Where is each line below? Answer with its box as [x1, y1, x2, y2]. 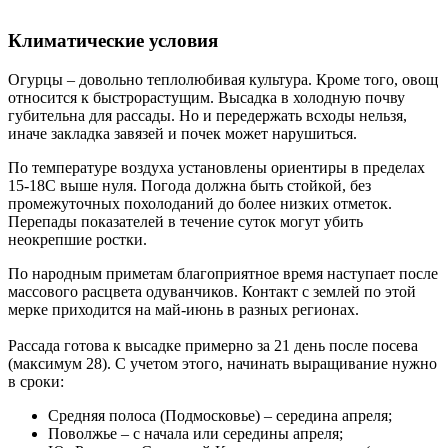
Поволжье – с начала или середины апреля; [48, 425, 343, 443]
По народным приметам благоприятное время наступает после [8, 265, 438, 283]
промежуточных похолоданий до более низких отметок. [8, 195, 392, 213]
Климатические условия [8, 30, 218, 52]
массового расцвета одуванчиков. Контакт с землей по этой [8, 283, 416, 301]
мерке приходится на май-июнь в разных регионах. [8, 301, 359, 319]
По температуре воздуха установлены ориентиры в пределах [8, 159, 425, 177]
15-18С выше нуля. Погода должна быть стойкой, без [8, 177, 371, 195]
